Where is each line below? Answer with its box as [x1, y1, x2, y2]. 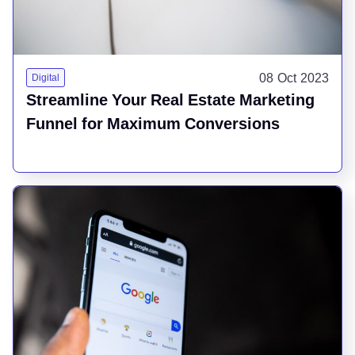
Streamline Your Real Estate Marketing [26, 90, 315, 109]
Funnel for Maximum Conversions [26, 113, 280, 133]
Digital [32, 71, 59, 83]
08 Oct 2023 [259, 69, 329, 86]
